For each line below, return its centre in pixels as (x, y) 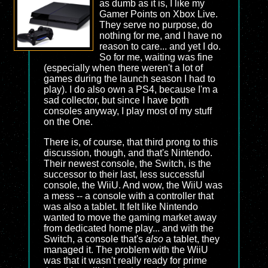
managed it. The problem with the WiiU (126, 250)
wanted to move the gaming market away (130, 217)
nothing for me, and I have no (160, 36)
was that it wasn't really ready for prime (125, 261)
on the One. (68, 122)
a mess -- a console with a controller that (129, 196)
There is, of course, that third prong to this (131, 142)
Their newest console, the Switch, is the (127, 164)
